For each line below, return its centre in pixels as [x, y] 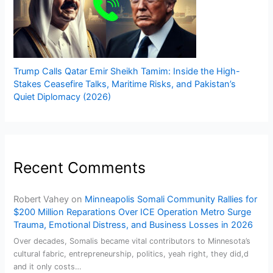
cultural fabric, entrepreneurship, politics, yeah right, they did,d [131, 253]
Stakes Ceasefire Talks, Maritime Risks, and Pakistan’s [125, 84]
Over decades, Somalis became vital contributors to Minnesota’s [132, 241]
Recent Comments [80, 167]
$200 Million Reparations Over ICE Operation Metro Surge [133, 212]
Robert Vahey [41, 199]
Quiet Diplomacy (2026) [62, 97]
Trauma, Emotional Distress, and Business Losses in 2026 [133, 225]
